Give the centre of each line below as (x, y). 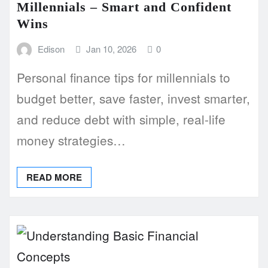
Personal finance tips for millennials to (124, 77)
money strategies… (71, 140)
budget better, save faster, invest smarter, (133, 98)
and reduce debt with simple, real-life (121, 119)
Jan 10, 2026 (112, 48)
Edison (51, 48)
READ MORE (54, 177)
